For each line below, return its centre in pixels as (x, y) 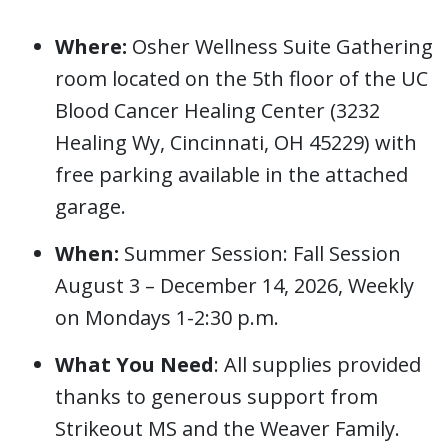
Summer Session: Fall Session (260, 254)
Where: (93, 47)
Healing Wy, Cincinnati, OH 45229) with (236, 143)
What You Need (134, 365)
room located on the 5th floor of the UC (241, 79)
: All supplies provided (317, 365)
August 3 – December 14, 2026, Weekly (234, 286)
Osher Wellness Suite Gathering (282, 47)
